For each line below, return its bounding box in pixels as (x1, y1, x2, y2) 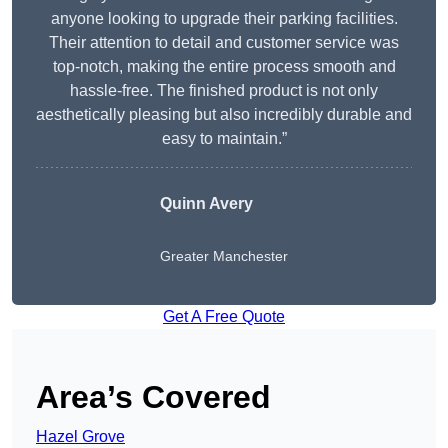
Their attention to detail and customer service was (49, 34, 399, 52)
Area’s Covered (36, 379, 271, 416)
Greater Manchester (160, 248, 288, 265)
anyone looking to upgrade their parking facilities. (50, 10, 398, 28)
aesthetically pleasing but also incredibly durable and (36, 106, 412, 124)
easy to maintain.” (161, 130, 287, 148)
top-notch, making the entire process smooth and (52, 58, 396, 76)
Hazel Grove (36, 428, 125, 446)
